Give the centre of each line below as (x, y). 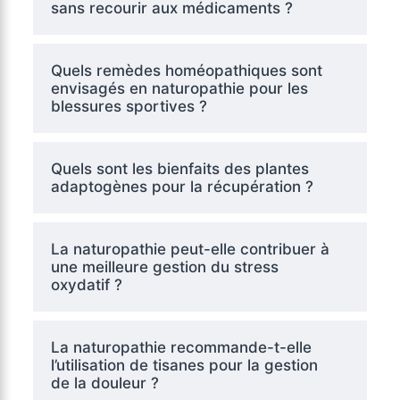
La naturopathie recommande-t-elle (181, 347)
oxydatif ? (86, 284)
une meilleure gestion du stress (164, 267)
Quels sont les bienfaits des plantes (179, 168)
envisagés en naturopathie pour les (179, 88)
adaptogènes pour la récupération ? (182, 186)
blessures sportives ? (129, 106)
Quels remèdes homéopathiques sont (186, 70)
